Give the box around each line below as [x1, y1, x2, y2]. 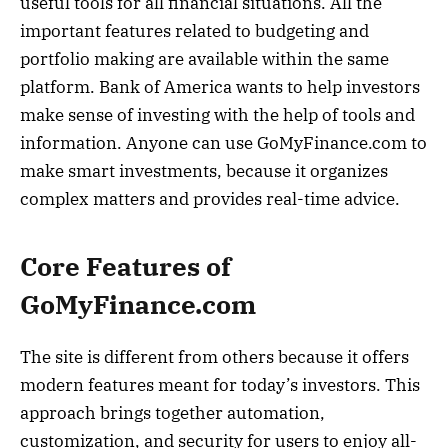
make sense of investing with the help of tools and [20, 104, 415, 127]
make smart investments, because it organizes [20, 160, 388, 183]
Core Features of [20, 249, 231, 283]
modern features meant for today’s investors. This [20, 373, 420, 396]
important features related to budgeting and [20, 20, 369, 43]
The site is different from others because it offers [20, 345, 409, 368]
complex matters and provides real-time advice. [20, 188, 400, 211]
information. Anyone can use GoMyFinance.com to [20, 132, 427, 155]
